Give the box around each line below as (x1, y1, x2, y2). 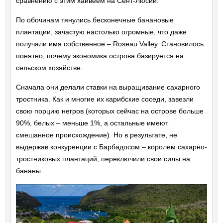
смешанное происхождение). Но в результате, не (15, 130, 177, 139)
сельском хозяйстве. (15, 63, 83, 72)
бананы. (15, 166, 43, 175)
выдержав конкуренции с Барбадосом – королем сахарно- (15, 142, 207, 151)
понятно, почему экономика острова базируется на (15, 51, 184, 60)
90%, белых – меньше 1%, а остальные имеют (15, 118, 168, 127)
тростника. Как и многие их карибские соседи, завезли (15, 95, 194, 103)
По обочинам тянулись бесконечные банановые (15, 15, 174, 24)
